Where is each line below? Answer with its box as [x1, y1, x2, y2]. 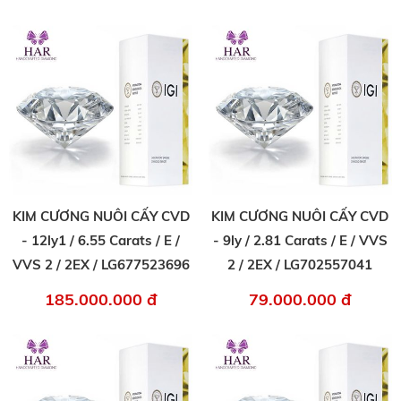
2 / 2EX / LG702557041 [227, 256, 373, 274]
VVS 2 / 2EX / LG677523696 [12, 256, 190, 274]
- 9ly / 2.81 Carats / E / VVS [212, 232, 388, 250]
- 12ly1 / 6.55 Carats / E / [21, 232, 181, 250]
